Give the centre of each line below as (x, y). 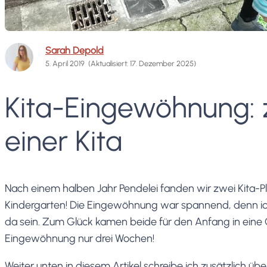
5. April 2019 (65, 63)
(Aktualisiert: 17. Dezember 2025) (142, 63)
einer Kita (63, 140)
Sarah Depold (74, 50)
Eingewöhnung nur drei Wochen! (80, 238)
